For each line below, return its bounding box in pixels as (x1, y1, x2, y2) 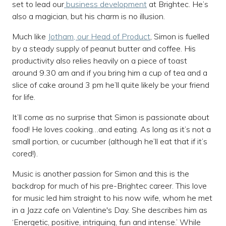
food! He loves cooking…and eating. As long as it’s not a (12, 124, 211, 135)
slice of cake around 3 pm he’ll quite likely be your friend (12, 80, 209, 90)
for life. (12, 92, 35, 102)
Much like (12, 31, 48, 42)
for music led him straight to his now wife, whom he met (12, 193, 212, 203)
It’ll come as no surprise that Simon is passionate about (12, 112, 209, 123)
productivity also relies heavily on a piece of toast (12, 55, 187, 66)
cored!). (12, 148, 38, 159)
